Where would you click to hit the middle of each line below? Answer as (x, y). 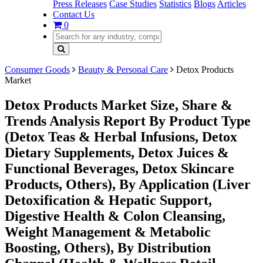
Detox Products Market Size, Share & (119, 105)
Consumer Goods (37, 70)
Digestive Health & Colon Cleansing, (115, 216)
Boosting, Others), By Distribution (108, 247)
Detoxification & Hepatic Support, (108, 200)
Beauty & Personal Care (123, 70)
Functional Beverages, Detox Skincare (119, 168)
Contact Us (74, 14)
